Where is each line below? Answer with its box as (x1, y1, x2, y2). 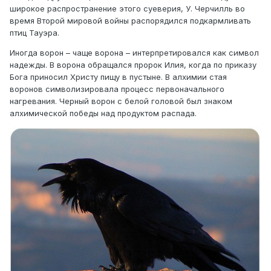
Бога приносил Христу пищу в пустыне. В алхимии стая (10, 72, 227, 82)
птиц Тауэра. (10, 28, 59, 38)
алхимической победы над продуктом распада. (10, 108, 197, 119)
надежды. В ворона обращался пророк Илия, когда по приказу (10, 60, 256, 70)
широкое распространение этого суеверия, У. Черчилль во (10, 4, 245, 14)
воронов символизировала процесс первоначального (10, 84, 224, 94)
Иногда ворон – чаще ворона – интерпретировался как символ (10, 48, 259, 58)
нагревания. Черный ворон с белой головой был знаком (10, 96, 232, 106)
